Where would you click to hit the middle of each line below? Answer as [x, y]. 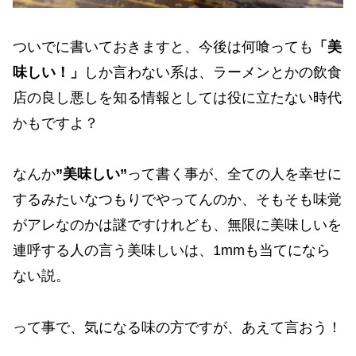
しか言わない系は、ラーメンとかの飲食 [213, 72]
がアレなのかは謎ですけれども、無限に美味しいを [177, 225]
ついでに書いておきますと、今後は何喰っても [163, 46]
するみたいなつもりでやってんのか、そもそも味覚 [177, 200]
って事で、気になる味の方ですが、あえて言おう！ [177, 327]
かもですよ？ [56, 123]
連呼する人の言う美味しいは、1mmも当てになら [172, 251]
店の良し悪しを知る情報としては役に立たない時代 [177, 97]
